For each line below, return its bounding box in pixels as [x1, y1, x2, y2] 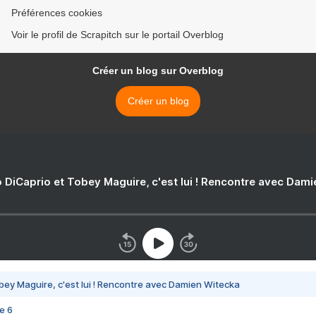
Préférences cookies [11, 7, 102, 19]
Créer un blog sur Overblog [92, 65, 224, 77]
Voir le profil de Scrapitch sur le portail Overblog [11, 29, 224, 41]
